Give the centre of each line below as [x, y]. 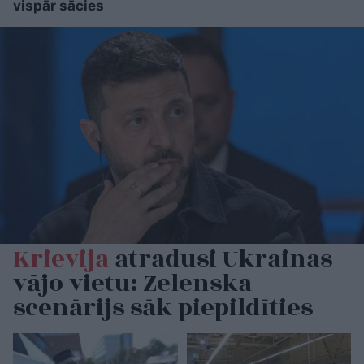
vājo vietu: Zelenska [132, 283]
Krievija [61, 259]
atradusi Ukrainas [221, 259]
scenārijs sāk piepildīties [163, 308]
